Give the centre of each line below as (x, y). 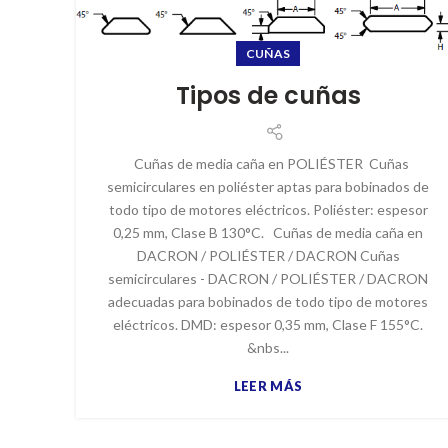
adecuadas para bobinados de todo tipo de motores (268, 302)
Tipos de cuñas (268, 96)
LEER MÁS (268, 386)
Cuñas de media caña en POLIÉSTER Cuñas (268, 164)
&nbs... (268, 348)
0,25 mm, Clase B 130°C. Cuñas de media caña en (268, 233)
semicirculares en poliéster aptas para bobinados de (268, 187)
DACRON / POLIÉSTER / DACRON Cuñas (268, 256)
